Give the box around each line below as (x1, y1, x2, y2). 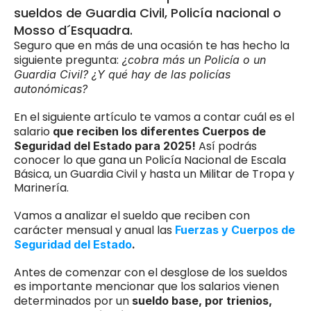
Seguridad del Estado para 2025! (14, 139, 199, 153)
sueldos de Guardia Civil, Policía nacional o (14, 4, 281, 22)
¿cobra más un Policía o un (119, 53, 266, 67)
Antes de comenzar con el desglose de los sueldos (14, 264, 287, 280)
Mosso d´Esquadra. (14, 22, 136, 39)
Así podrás (199, 138, 257, 154)
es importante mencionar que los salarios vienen (14, 278, 279, 294)
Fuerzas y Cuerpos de (175, 223, 295, 237)
